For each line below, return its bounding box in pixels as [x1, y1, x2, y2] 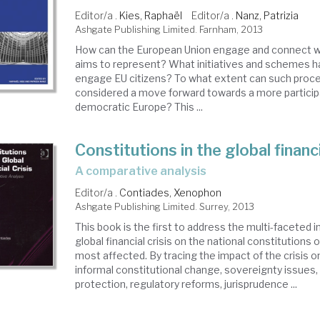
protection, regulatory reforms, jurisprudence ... [75, 278, 298, 291]
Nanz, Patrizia [236, 9, 299, 22]
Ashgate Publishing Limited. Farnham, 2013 [75, 24, 264, 36]
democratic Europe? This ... [75, 101, 204, 114]
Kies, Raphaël [119, 9, 183, 22]
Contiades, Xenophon [119, 186, 222, 199]
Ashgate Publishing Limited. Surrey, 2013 [75, 201, 255, 213]
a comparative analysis [84, 164, 207, 179]
